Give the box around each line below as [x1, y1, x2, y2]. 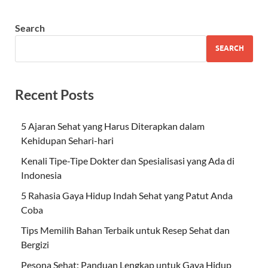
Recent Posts [15, 86, 94, 103]
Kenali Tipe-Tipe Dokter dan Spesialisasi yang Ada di [21, 154, 234, 166]
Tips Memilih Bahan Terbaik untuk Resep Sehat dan [21, 224, 230, 236]
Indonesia [21, 169, 62, 181]
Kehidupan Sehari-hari [21, 134, 114, 146]
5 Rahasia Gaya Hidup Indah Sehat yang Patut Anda [21, 189, 233, 201]
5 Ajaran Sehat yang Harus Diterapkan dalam [21, 120, 205, 132]
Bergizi [21, 238, 49, 250]
